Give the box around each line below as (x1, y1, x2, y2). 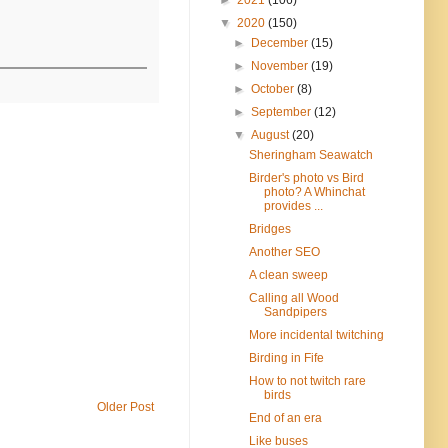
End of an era (248, 410, 322, 425)
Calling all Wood (248, 290, 339, 305)
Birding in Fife (248, 350, 324, 365)
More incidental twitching (248, 327, 384, 342)
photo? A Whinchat (263, 184, 365, 199)
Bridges (248, 221, 291, 236)
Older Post (97, 400, 154, 415)
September (251, 104, 315, 119)
